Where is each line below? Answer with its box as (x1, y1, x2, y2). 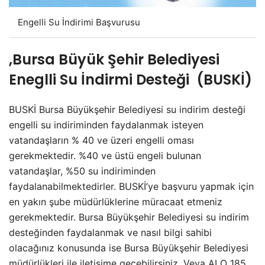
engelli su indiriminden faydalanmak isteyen (9, 119, 203, 131)
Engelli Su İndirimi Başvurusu (18, 17, 140, 28)
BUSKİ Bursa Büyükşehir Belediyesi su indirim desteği (9, 104, 245, 115)
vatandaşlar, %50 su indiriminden (9, 165, 156, 177)
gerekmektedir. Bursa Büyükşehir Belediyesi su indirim (9, 211, 249, 223)
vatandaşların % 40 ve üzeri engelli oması (9, 134, 194, 146)
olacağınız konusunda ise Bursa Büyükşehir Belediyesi (9, 242, 248, 254)
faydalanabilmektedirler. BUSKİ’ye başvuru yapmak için (9, 180, 254, 192)
